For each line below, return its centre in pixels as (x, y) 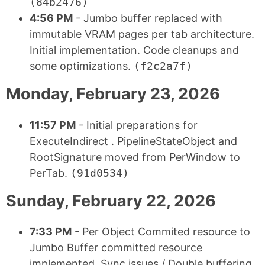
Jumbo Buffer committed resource (116, 247)
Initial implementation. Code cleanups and (134, 50)
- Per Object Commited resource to (161, 231)
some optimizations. (82, 66)
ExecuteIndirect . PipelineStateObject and (133, 141)
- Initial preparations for (137, 125)
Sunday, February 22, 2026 (111, 201)
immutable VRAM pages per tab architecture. (142, 34)
